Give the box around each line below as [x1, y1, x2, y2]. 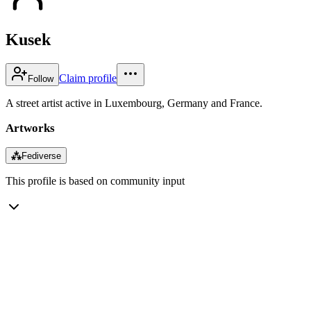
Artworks [6, 121, 55, 135]
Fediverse [22, 150, 61, 161]
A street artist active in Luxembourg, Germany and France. [6, 96, 262, 109]
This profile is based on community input [6, 174, 185, 187]
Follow [28, 73, 53, 84]
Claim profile [59, 72, 117, 84]
